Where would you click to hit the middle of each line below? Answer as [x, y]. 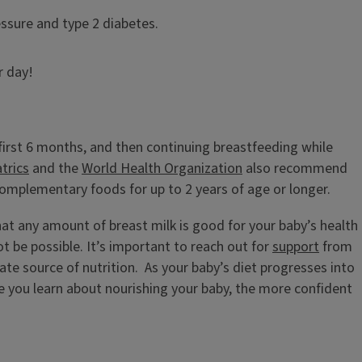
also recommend [295, 168]
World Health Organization [162, 168]
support [296, 246]
